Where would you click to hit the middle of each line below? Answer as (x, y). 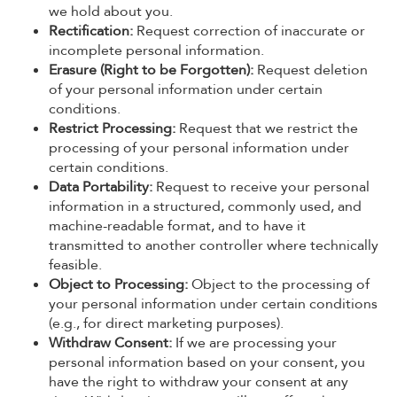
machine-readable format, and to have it (177, 226)
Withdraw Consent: (110, 343)
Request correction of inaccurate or (249, 31)
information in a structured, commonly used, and (205, 206)
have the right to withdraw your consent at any (198, 382)
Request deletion (311, 70)
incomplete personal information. (156, 51)
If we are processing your (254, 343)
